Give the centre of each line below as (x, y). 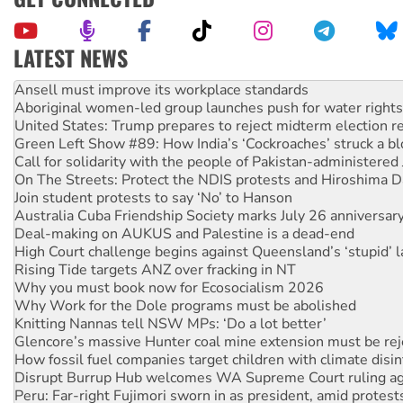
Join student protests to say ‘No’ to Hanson (153, 180)
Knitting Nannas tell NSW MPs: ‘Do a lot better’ (170, 306)
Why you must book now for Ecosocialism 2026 (169, 270)
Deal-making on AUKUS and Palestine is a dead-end (184, 216)
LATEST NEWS (71, 58)
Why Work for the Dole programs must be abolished (185, 288)
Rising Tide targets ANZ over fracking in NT (155, 252)
